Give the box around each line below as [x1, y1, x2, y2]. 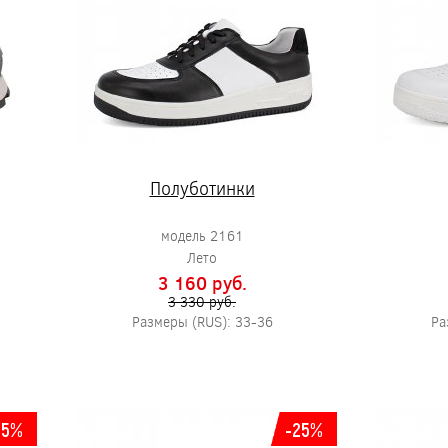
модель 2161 [160, 226, 244, 245]
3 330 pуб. [168, 292, 236, 311]
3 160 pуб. [157, 271, 247, 295]
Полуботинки [149, 176, 255, 200]
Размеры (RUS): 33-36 [131, 312, 273, 331]
